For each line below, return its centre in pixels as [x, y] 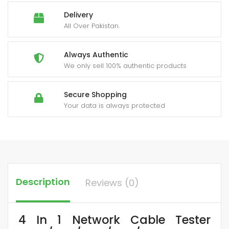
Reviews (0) [112, 183]
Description [43, 182]
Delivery [78, 15]
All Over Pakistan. [92, 26]
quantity [33, 11]
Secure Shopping [95, 95]
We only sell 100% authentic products [125, 66]
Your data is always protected [114, 106]
